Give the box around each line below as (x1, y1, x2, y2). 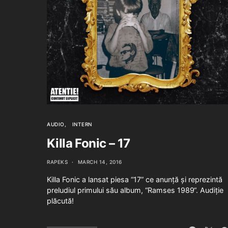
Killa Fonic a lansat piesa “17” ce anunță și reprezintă (47, 175, 222, 184)
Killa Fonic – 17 (47, 136, 130, 151)
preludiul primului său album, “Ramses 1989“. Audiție (47, 186, 223, 195)
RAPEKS (47, 159, 68, 165)
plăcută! (47, 196, 74, 206)
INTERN (72, 121, 92, 128)
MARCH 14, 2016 (77, 159, 122, 165)
